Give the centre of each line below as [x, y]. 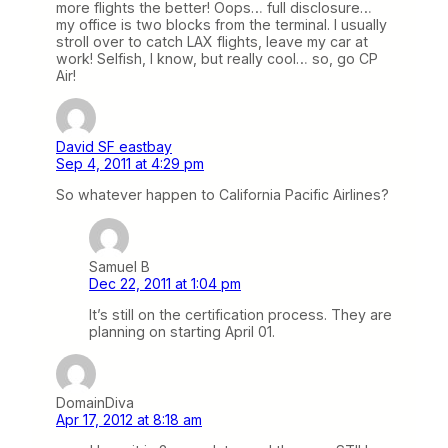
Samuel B [119, 266]
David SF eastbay [114, 147]
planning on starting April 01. [182, 331]
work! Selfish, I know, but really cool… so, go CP [217, 59]
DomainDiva [95, 402]
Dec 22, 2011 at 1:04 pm [165, 283]
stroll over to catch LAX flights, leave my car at [212, 42]
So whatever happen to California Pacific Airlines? [222, 195]
